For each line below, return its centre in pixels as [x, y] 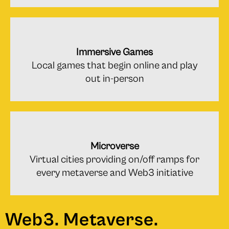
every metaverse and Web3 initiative [114, 173]
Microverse [114, 146]
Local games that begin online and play [114, 65]
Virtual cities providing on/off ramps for [114, 159]
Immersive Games [114, 52]
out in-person [114, 79]
